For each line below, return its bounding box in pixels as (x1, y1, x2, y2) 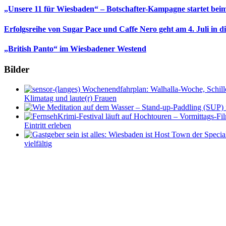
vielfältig (24, 139, 52, 148)
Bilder (4, 64, 29, 75)
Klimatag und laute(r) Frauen (24, 94, 117, 102)
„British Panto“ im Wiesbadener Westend (4, 44, 146, 53)
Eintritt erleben (24, 121, 71, 130)
